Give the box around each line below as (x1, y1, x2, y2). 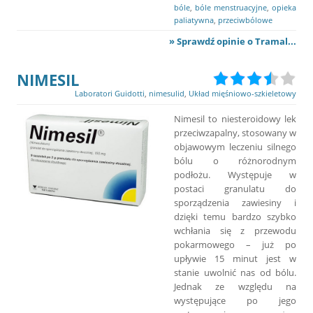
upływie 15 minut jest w (174, 252, 296, 265)
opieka (272, 1, 296, 13)
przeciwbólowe (218, 14, 272, 25)
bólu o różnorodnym (174, 154, 296, 167)
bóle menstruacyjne (195, 1, 267, 13)
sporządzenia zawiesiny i (174, 196, 296, 209)
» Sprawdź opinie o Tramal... (169, 34, 296, 48)
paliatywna (174, 14, 214, 25)
